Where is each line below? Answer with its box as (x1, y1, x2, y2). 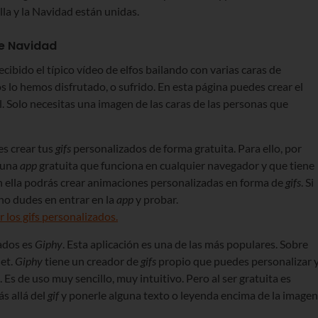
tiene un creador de (43, 253, 141, 268)
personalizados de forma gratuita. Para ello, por (71, 141, 302, 155)
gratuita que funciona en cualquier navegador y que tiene (37, 158, 314, 172)
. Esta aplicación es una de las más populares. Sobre (62, 236, 308, 251)
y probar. (133, 192, 178, 206)
